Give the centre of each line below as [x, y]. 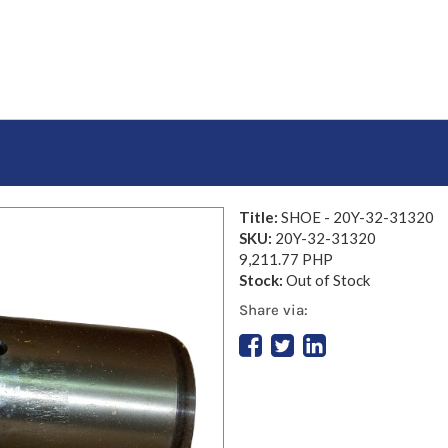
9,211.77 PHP [286, 259]
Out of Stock [328, 280]
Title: [260, 217]
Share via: [273, 309]
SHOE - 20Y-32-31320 [357, 217]
